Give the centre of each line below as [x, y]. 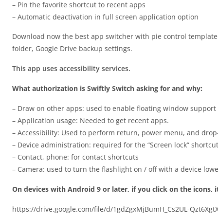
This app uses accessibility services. [71, 68]
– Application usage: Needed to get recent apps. [91, 120]
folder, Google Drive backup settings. [72, 48]
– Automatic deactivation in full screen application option [105, 17]
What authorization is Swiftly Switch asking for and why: [107, 88]
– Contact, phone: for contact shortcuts [75, 157]
